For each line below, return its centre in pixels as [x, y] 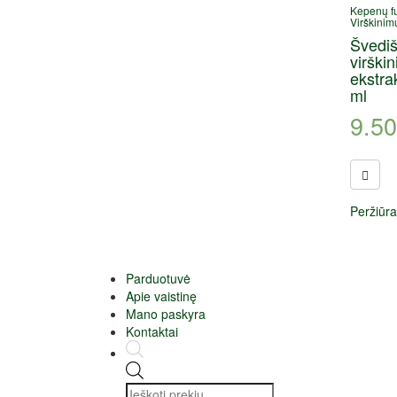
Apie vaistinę [161, 296]
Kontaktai [152, 331]
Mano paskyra [166, 313]
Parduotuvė [158, 278]
